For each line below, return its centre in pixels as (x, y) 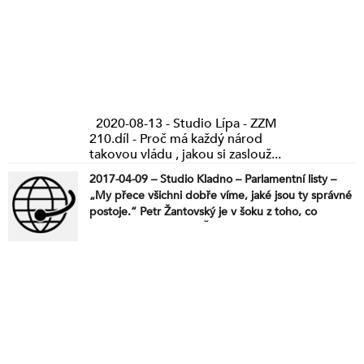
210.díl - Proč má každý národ (176, 139)
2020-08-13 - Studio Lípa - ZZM (183, 123)
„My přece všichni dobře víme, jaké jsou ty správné (221, 195)
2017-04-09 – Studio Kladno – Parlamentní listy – (213, 179)
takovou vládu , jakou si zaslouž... (185, 154)
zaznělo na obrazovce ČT (153, 227)
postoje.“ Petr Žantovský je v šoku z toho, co (203, 211)
